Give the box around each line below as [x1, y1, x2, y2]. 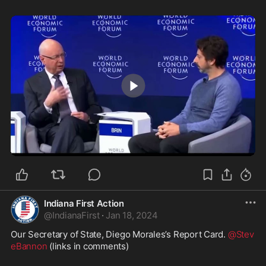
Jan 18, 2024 [106, 209, 158, 221]
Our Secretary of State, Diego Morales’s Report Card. [11, 228, 228, 240]
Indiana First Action [44, 197, 124, 209]
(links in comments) [47, 240, 131, 252]
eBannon [11, 240, 47, 252]
